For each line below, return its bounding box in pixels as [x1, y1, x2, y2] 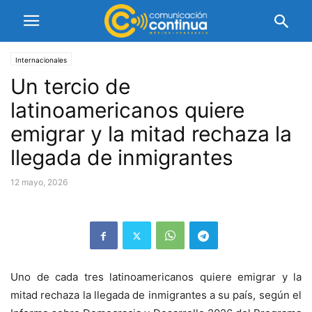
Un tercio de [10, 74, 130, 99]
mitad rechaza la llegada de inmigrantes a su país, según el [10, 288, 302, 302]
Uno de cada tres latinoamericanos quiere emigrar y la [10, 270, 302, 283]
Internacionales [15, 56, 67, 64]
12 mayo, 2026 [10, 177, 68, 187]
